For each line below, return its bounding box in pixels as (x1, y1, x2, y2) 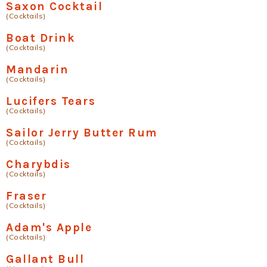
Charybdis (6, 157, 71, 171)
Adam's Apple (6, 221, 92, 234)
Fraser (6, 189, 46, 203)
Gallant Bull (6, 252, 84, 266)
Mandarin (6, 63, 69, 76)
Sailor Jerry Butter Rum (6, 126, 158, 139)
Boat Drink (6, 31, 75, 45)
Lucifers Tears (6, 94, 95, 108)
